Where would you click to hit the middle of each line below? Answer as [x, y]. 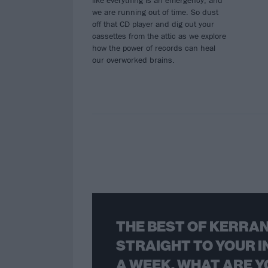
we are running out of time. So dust [155, 12]
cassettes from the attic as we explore [159, 36]
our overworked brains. [133, 60]
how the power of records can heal [154, 48]
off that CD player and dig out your [153, 24]
